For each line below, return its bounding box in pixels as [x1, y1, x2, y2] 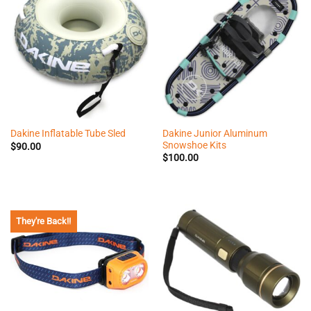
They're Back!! [16, 215, 72, 226]
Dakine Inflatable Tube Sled [10, 128, 126, 140]
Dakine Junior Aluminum [162, 127, 267, 139]
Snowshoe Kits [162, 139, 226, 151]
